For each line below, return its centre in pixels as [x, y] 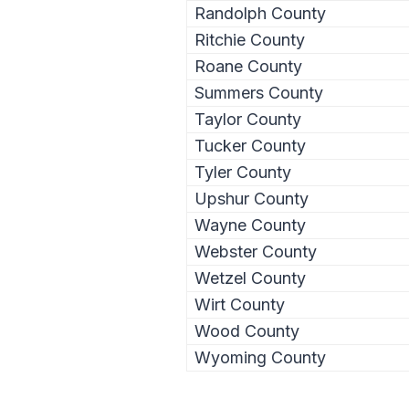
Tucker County [250, 145]
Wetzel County [250, 278]
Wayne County [250, 225]
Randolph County [260, 13]
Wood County [247, 330]
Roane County [248, 66]
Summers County [259, 92]
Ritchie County [250, 39]
